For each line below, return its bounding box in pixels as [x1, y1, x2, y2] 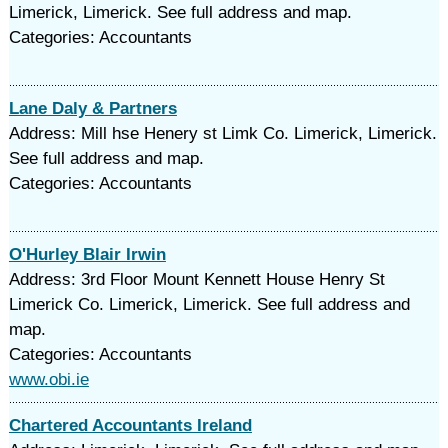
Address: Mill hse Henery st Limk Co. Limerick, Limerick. [8, 124, 437, 143]
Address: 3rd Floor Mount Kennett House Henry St [8, 270, 385, 289]
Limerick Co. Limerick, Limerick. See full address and [8, 295, 410, 314]
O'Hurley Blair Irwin [8, 245, 166, 264]
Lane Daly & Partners [8, 99, 177, 118]
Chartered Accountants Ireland [8, 416, 252, 435]
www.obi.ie [8, 370, 89, 389]
